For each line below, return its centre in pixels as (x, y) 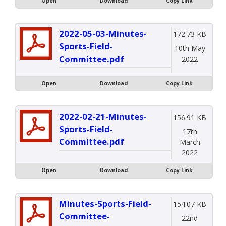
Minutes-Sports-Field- (105, 203)
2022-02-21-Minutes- (103, 117)
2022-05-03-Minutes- (103, 33)
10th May (190, 48)
